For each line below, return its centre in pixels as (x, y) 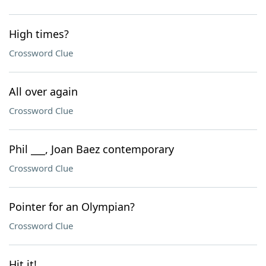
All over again (43, 91)
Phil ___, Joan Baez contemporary (91, 149)
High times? (39, 34)
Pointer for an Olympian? (72, 207)
